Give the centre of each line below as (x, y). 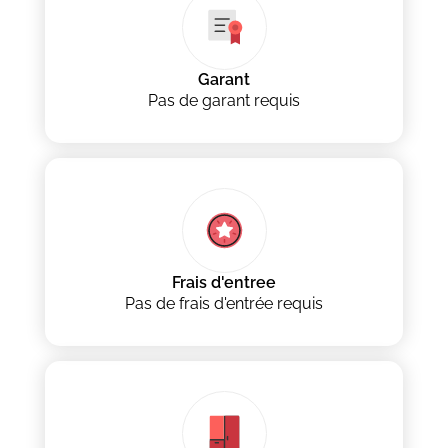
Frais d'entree (224, 283)
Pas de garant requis (224, 101)
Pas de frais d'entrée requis (224, 304)
